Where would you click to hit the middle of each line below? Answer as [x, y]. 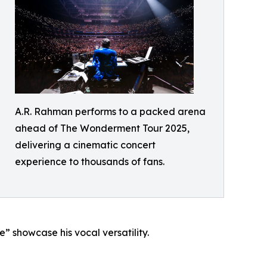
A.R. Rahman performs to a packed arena [110, 111]
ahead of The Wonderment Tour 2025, [102, 128]
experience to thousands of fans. [90, 162]
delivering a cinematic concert [85, 145]
